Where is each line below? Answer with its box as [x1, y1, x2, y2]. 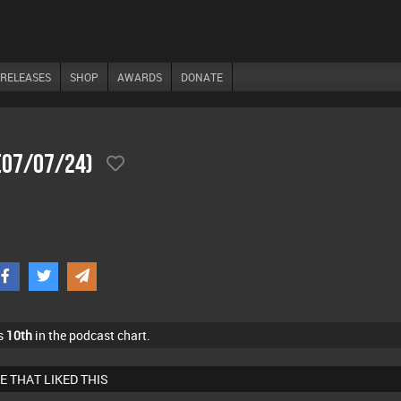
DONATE [181, 70, 223, 84]
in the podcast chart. [31, 327, 150, 344]
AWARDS [117, 70, 162, 84]
